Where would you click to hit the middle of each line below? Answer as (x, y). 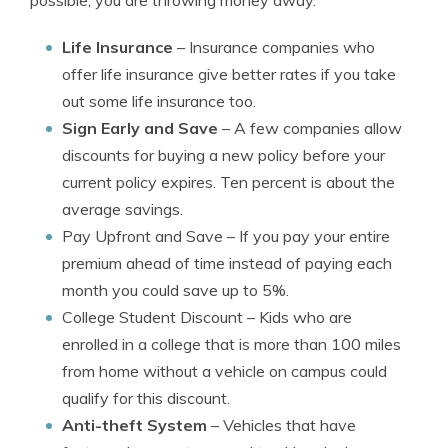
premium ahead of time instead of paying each (227, 263)
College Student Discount (152, 317)
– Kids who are (297, 317)
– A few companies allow (310, 128)
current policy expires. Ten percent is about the (228, 182)
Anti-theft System (134, 425)
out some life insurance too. (159, 101)
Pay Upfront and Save (142, 236)
